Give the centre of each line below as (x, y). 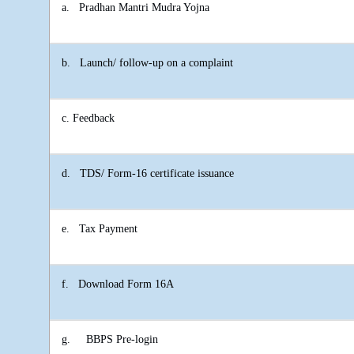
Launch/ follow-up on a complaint (156, 63)
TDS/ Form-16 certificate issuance (157, 174)
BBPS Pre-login (122, 340)
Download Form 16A (126, 284)
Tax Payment (108, 229)
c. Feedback (88, 119)
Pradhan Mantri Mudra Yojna (144, 8)
